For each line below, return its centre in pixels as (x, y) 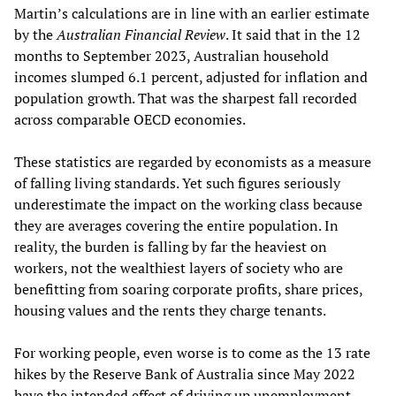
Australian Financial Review (141, 34)
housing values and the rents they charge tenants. (170, 310)
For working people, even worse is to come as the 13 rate (192, 352)
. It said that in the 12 (293, 34)
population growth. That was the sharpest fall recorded (186, 98)
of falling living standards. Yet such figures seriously (177, 183)
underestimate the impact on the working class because (188, 204)
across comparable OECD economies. (130, 119)
